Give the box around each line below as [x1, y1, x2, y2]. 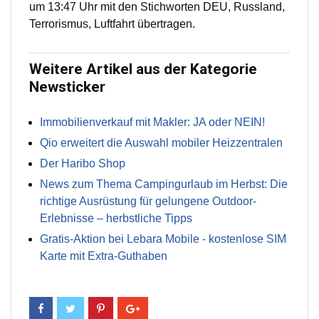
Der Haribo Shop [40, 157, 125, 170]
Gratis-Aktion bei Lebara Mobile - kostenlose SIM [40, 233, 286, 246]
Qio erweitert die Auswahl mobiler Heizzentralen [40, 137, 283, 150]
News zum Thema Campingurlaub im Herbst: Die [40, 178, 288, 191]
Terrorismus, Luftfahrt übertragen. [29, 18, 195, 31]
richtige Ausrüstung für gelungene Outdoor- [40, 195, 256, 208]
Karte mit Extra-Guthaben [40, 250, 167, 263]
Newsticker [29, 78, 105, 96]
